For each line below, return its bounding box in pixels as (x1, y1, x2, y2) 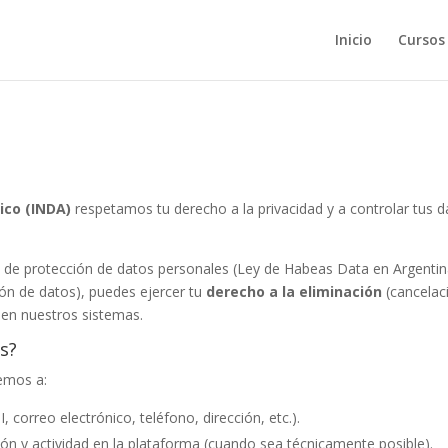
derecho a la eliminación (206, 282, 383, 301)
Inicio (334, 30, 372, 49)
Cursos (397, 30, 445, 49)
